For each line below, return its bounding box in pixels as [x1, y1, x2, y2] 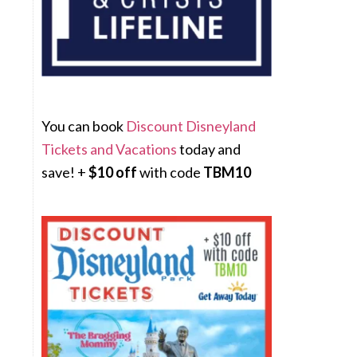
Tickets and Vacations [41, 140, 177, 158]
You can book [41, 117, 126, 135]
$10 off [88, 163, 137, 181]
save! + [41, 163, 88, 181]
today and [177, 140, 241, 158]
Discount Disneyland [126, 117, 256, 135]
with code [137, 163, 203, 181]
